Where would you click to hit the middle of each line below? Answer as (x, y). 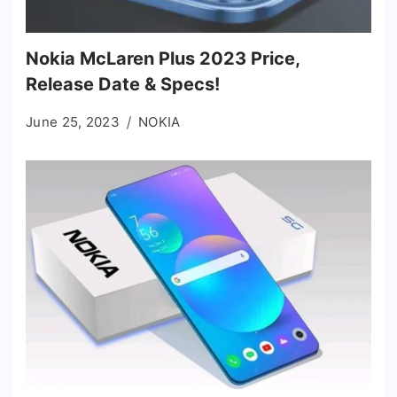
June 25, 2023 (73, 121)
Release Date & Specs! (123, 84)
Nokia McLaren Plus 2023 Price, (163, 58)
